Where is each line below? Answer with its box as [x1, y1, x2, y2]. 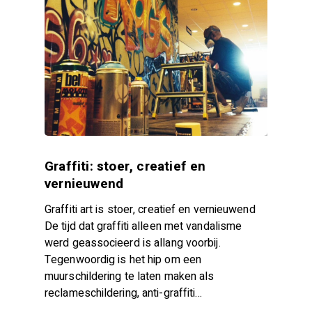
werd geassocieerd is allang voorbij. [45, 235, 221, 252]
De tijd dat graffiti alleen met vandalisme [45, 218, 242, 235]
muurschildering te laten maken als [45, 268, 214, 286]
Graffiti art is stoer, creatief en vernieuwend [45, 201, 256, 219]
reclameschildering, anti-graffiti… [45, 285, 203, 302]
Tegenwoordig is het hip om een [45, 251, 202, 269]
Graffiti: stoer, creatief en [45, 157, 206, 177]
